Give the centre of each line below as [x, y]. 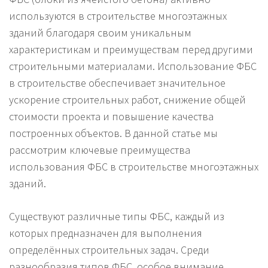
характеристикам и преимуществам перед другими [131, 50]
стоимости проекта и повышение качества [111, 117]
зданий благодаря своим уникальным [100, 33]
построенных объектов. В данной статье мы [113, 133]
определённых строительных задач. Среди [109, 250]
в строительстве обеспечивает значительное [117, 83]
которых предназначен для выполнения [106, 233]
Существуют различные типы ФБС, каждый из [117, 217]
